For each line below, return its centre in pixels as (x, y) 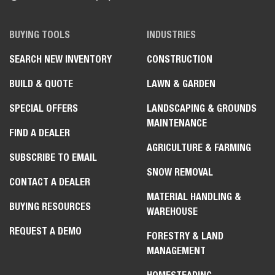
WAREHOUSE (172, 211)
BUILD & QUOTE (41, 84)
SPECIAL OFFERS (44, 108)
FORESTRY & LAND (185, 236)
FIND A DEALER (40, 133)
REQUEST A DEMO (45, 231)
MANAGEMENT (176, 251)
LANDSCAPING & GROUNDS (202, 108)
